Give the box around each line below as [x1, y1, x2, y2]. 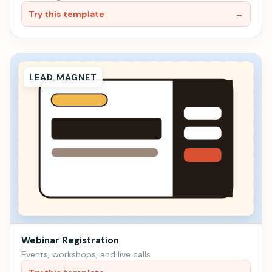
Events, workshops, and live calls [21, 249, 151, 260]
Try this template [29, 8, 104, 19]
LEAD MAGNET [29, 71, 98, 83]
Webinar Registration [21, 234, 119, 247]
